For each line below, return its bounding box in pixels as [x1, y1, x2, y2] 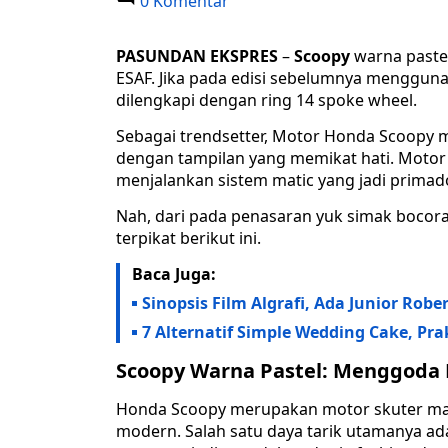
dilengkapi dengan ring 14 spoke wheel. [116, 89, 417, 112]
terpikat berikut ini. [116, 227, 261, 250]
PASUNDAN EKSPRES [116, 45, 278, 68]
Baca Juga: [132, 263, 216, 286]
